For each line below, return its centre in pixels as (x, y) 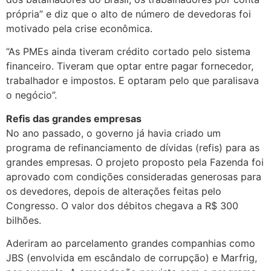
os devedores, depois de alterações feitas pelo (114, 191)
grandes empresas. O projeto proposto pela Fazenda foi (135, 162)
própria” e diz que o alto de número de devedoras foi (129, 14)
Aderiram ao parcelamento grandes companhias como (131, 243)
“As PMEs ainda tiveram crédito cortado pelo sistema (128, 52)
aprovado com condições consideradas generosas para (134, 176)
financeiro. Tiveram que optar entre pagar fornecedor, (130, 66)
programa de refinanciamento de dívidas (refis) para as (133, 147)
